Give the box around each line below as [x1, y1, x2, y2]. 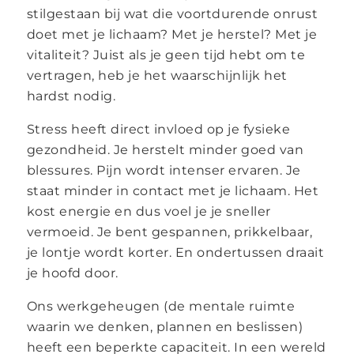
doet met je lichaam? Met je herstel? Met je [26, 26, 318, 42]
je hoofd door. [26, 265, 119, 281]
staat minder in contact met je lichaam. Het [26, 183, 319, 198]
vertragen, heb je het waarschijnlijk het [26, 67, 288, 83]
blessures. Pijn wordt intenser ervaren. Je [26, 162, 301, 178]
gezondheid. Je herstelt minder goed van [26, 141, 304, 157]
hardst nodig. [26, 88, 116, 104]
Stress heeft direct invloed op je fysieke [26, 121, 291, 137]
